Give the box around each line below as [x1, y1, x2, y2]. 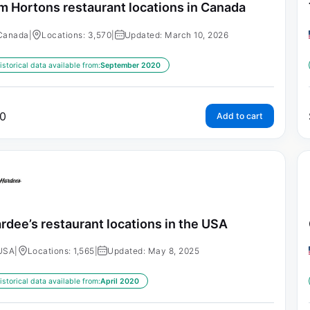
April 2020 [100, 277, 139, 286]
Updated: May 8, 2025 [107, 246, 200, 257]
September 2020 [100, 60, 161, 70]
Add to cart [216, 110, 263, 121]
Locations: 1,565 [27, 246, 95, 257]
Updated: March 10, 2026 [124, 29, 229, 40]
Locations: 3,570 [42, 29, 112, 40]
